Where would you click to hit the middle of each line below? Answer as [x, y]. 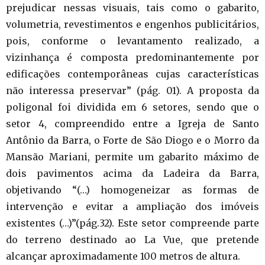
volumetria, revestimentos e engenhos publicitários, [132, 24]
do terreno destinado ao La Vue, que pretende [132, 239]
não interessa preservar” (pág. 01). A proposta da [132, 90]
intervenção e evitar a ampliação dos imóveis [132, 206]
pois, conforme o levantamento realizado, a [132, 41]
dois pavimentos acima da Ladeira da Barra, [132, 173]
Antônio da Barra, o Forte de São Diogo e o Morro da [132, 140]
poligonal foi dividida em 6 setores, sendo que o [132, 107]
